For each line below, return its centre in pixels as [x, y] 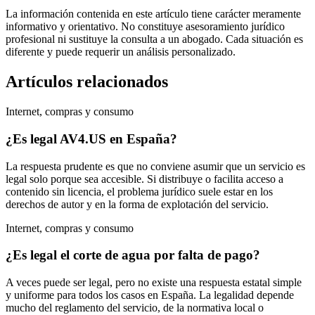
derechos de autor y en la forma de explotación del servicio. [137, 204]
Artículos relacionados [87, 82]
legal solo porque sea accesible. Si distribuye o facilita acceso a [144, 179]
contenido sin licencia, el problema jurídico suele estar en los [139, 191]
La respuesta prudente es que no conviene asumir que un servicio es [155, 166]
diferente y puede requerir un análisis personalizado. [121, 52]
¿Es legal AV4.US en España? [91, 139]
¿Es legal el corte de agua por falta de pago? [133, 255]
